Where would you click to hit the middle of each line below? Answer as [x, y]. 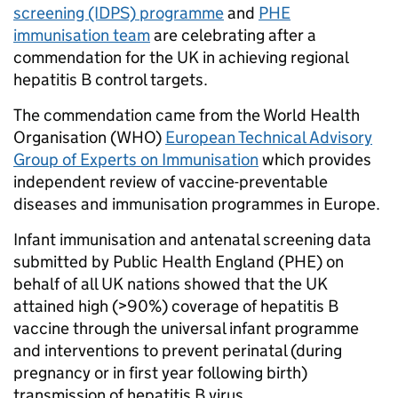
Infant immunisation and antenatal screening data [192, 240]
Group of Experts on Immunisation [136, 160]
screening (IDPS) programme [119, 13]
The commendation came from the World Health [187, 115]
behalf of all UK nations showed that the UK [171, 284]
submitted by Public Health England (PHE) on [179, 262]
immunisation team [82, 36]
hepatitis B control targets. [111, 80]
